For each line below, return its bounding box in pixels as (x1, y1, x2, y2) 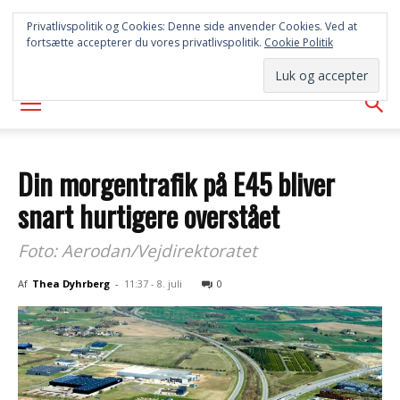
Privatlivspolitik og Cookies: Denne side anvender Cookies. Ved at (27, 19, 357, 34)
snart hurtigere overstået (18, 195, 279, 237)
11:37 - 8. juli (124, 277, 182, 290)
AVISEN (164, 44, 236, 64)
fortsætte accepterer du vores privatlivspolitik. (27, 35, 264, 50)
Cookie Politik (264, 35, 333, 50)
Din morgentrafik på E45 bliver (18, 162, 335, 204)
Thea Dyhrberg (32, 277, 110, 290)
